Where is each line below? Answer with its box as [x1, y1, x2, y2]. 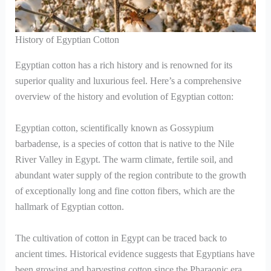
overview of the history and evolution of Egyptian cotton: [15, 91, 233, 102]
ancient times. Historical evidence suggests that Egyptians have [15, 248, 255, 259]
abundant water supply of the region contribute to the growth [15, 169, 246, 180]
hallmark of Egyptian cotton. [15, 201, 124, 212]
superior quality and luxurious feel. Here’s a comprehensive [15, 76, 241, 87]
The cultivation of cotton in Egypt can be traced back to [15, 232, 227, 243]
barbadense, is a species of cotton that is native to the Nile [15, 138, 234, 149]
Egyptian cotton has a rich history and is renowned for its [15, 60, 232, 71]
